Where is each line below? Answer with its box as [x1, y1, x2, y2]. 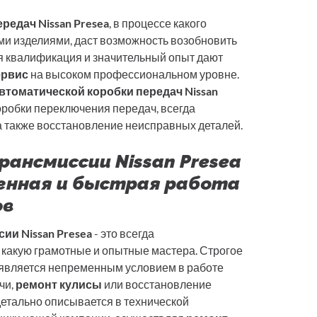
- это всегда [92, 226, 154, 241]
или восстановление [102, 277, 212, 292]
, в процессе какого [109, 16, 207, 30]
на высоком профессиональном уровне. [28, 67, 239, 81]
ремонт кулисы [16, 277, 102, 292]
